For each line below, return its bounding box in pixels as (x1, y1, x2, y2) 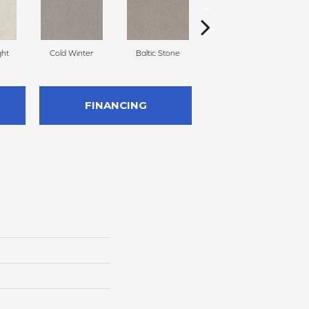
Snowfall (228, 48, 259, 59)
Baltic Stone (135, 48, 180, 59)
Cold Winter (50, 48, 93, 59)
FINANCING (84, 99, 147, 112)
